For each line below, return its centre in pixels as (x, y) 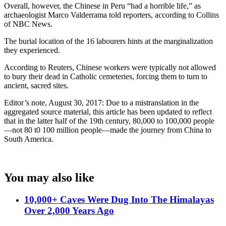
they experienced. (32, 50)
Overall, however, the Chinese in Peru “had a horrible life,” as (102, 6)
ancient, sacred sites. (36, 85)
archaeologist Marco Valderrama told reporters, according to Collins (111, 15)
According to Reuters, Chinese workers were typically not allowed (110, 67)
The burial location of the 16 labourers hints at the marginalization (108, 41)
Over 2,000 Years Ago (69, 211)
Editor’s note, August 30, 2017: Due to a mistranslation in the (101, 102)
